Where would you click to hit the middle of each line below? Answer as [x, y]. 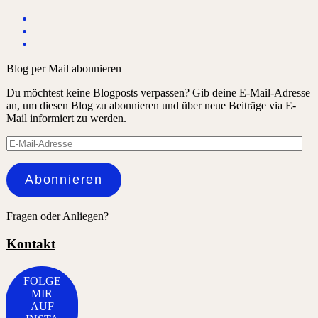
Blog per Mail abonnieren [64, 69]
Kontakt [31, 244]
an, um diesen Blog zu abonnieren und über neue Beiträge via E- [151, 106]
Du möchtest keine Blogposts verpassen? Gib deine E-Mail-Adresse [158, 93]
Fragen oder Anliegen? [57, 216]
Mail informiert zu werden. [66, 119]
